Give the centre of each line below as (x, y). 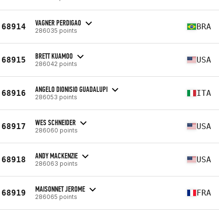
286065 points (56, 197)
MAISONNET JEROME (60, 189)
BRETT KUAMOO (54, 56)
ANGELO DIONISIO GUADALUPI (71, 89)
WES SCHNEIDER (55, 122)
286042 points (56, 64)
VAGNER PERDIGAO (58, 22)
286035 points (56, 30)
